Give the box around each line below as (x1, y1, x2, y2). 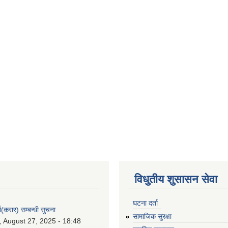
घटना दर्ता (133, 199, 158, 208)
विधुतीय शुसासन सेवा (134, 173, 217, 186)
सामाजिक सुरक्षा (133, 212, 172, 221)
